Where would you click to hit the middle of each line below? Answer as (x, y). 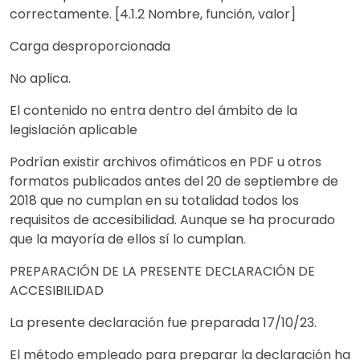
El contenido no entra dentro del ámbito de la (153, 110)
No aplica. (40, 78)
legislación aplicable (74, 130)
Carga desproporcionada (90, 46)
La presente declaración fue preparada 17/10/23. (163, 323)
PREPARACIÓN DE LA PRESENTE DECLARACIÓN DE (162, 271)
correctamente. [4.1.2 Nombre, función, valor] (153, 14)
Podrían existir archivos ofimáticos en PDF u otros (166, 162)
